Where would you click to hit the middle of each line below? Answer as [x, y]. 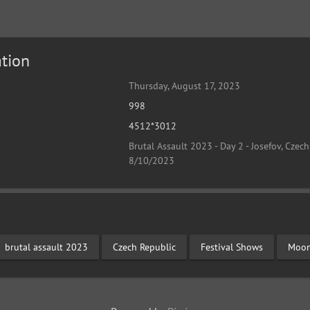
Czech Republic [144, 247]
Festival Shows [232, 247]
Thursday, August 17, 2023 [185, 86]
